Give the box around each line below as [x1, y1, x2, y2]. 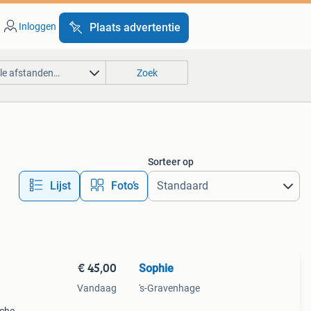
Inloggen [18, 21, 56, 32]
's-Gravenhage [138, 283, 200, 294]
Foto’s [110, 179, 139, 192]
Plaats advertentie [89, 21, 180, 34]
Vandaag [76, 283, 117, 294]
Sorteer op [147, 156, 194, 167]
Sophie [138, 262, 174, 275]
